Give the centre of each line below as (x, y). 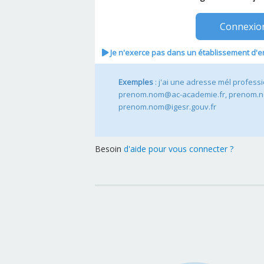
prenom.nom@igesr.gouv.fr (168, 106)
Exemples (136, 82)
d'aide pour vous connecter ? (179, 148)
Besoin (110, 148)
